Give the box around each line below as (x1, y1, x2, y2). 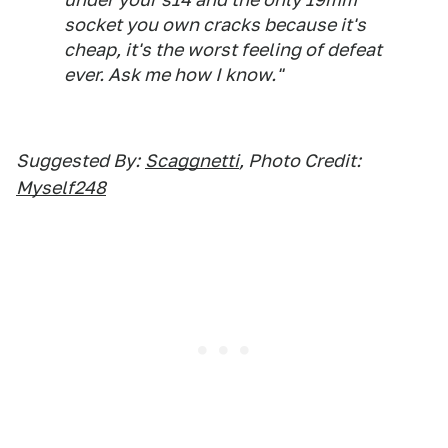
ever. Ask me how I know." (64, 64, 283, 85)
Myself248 (16, 177, 106, 198)
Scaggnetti (145, 150, 239, 171)
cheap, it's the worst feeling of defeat (64, 39, 382, 60)
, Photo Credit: (239, 150, 361, 171)
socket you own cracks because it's (64, 14, 366, 35)
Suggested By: (16, 150, 140, 171)
